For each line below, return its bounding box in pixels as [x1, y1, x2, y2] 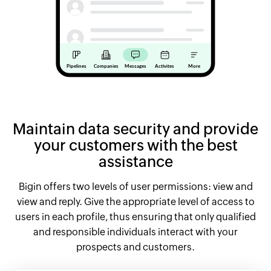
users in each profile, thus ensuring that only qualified [15, 211, 256, 223]
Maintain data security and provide [13, 120, 258, 137]
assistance [98, 152, 173, 170]
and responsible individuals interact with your [33, 226, 238, 238]
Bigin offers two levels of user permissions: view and [18, 180, 253, 192]
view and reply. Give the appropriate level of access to [16, 195, 255, 207]
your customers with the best [33, 136, 238, 154]
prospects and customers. [76, 241, 195, 253]
